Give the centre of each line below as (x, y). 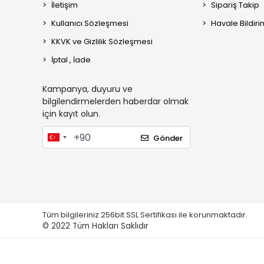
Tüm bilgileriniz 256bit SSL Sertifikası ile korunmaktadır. (146, 215)
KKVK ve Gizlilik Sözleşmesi (102, 42)
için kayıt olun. (71, 114)
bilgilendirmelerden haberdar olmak (115, 101)
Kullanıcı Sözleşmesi (90, 23)
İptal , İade (71, 60)
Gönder (168, 138)
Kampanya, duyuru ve (88, 89)
